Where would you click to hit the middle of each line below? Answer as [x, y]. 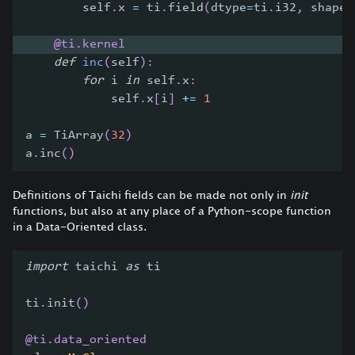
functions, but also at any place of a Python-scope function [172, 210]
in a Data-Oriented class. [80, 226]
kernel [104, 44]
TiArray [75, 135]
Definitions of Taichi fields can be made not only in [151, 194]
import [47, 267]
